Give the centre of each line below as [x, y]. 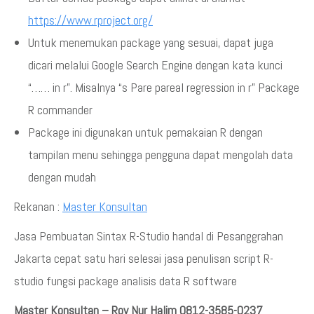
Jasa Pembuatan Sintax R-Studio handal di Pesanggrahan [149, 236]
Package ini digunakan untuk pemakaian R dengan [145, 132]
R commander [60, 110]
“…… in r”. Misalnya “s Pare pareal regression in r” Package [164, 87]
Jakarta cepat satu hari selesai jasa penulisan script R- [144, 258]
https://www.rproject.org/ [90, 20]
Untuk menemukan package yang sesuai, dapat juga [151, 42]
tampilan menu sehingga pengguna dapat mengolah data [161, 155]
